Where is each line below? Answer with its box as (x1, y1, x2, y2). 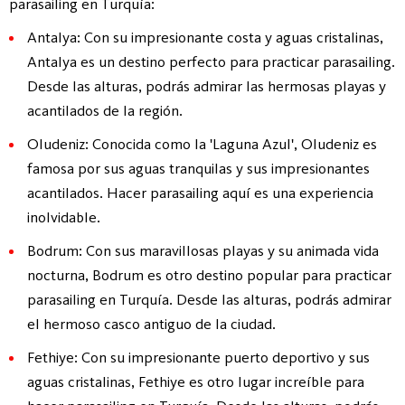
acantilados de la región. (27, 100, 183, 119)
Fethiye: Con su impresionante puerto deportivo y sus (27, 347, 370, 366)
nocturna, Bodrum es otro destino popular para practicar (27, 265, 391, 284)
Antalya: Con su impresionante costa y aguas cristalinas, (27, 27, 383, 46)
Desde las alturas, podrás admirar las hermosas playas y (27, 76, 386, 95)
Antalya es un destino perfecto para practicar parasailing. (27, 52, 395, 71)
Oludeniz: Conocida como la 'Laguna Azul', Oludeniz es (27, 134, 377, 153)
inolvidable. (27, 207, 100, 226)
